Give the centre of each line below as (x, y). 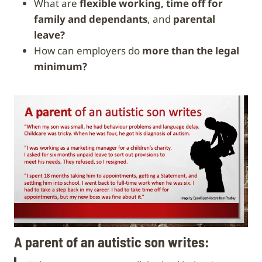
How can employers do (91, 50)
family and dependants (91, 19)
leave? (49, 35)
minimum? (61, 66)
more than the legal (189, 50)
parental (194, 19)
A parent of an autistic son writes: (112, 242)
